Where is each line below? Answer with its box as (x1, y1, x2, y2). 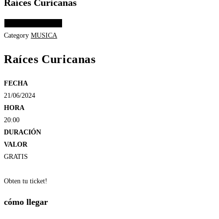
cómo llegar (4, 197, 48, 207)
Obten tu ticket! (4, 177, 47, 185)
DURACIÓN (4, 129, 41, 136)
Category (4, 32, 29, 40)
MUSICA (31, 32, 57, 40)
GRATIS (4, 153, 28, 160)
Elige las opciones (7, 20, 59, 27)
